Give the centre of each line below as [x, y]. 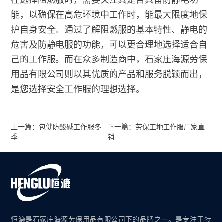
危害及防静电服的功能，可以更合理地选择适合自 [109, 44]
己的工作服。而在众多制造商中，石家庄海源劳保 [109, 59]
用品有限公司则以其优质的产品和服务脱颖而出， [109, 74]
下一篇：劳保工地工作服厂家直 [156, 127]
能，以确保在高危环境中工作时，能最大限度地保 [109, 15]
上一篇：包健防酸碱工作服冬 [56, 127]
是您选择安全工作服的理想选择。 [78, 89]
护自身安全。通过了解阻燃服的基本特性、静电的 [109, 29]
